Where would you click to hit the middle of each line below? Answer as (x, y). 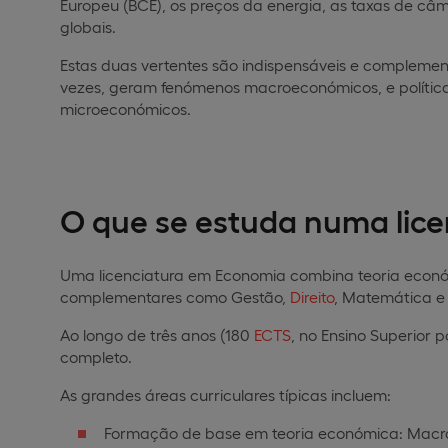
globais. (88, 26)
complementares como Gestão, (175, 296)
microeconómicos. (125, 108)
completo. (96, 356)
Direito (312, 296)
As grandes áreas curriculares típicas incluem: (225, 394)
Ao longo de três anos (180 (157, 334)
